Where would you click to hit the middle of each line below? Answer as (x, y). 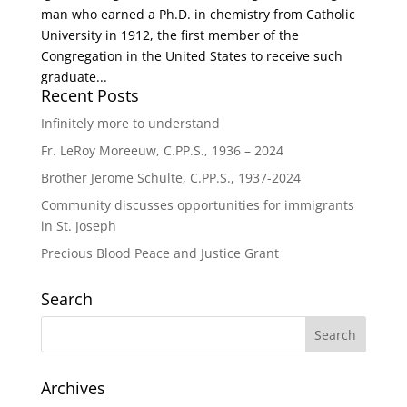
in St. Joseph (78, 226)
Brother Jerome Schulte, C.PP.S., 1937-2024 (170, 178)
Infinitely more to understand (130, 123)
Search (66, 299)
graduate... (74, 77)
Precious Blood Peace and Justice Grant (159, 253)
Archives (73, 388)
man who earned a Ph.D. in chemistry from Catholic (198, 14)
